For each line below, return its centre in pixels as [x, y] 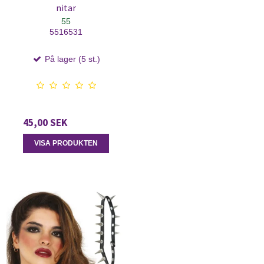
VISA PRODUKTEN [66, 143]
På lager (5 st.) [71, 59]
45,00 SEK [45, 123]
